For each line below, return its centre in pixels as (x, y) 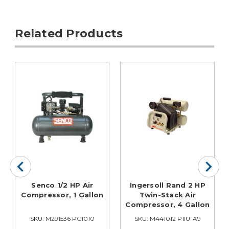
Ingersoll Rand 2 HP (168, 185)
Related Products (69, 33)
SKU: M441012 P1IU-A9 (167, 218)
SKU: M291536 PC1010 (62, 218)
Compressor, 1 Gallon (62, 194)
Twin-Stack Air (168, 194)
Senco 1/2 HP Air (62, 185)
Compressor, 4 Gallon (168, 204)
